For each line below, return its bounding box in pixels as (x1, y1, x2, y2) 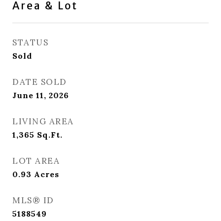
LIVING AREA (12, 116, 74, 127)
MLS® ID (12, 195, 54, 206)
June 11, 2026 (12, 90, 69, 100)
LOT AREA (12, 155, 60, 166)
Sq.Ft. (37, 130, 63, 140)
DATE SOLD (12, 76, 67, 87)
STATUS (12, 37, 48, 48)
